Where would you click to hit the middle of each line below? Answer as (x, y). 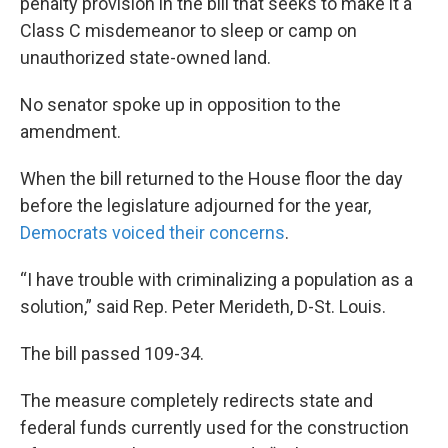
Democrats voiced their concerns (152, 233)
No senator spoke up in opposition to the (180, 105)
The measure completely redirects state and (196, 401)
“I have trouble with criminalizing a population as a (216, 280)
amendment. (70, 132)
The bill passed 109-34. (112, 354)
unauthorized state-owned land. (145, 58)
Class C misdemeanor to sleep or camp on (188, 31)
